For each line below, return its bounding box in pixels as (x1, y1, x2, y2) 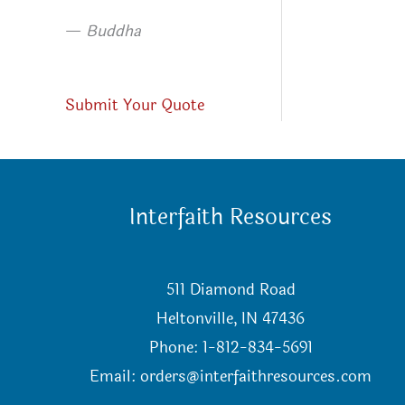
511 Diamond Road (165, 277, 296, 302)
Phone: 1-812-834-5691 (148, 334, 313, 360)
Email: (89, 363, 141, 389)
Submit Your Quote (65, 92, 204, 118)
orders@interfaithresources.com (140, 363, 372, 389)
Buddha (86, 19, 141, 44)
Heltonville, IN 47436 (156, 306, 306, 331)
